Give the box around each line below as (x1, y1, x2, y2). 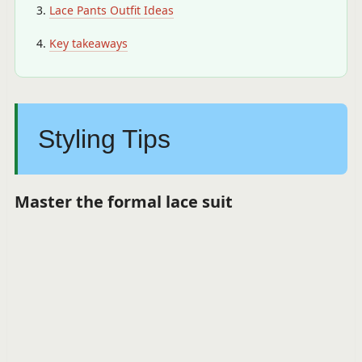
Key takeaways (48, 36, 128, 51)
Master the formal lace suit (14, 191, 233, 213)
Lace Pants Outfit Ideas (48, 2, 174, 18)
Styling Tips (37, 124, 170, 154)
